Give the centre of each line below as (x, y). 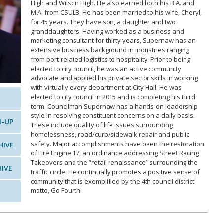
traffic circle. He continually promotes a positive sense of (115, 172)
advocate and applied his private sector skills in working (114, 78)
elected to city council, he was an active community (106, 69)
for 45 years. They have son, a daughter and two (103, 22)
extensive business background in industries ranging (110, 50)
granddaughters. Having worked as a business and (107, 31)
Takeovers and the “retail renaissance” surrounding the (114, 162)
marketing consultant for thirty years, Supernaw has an (113, 40)
